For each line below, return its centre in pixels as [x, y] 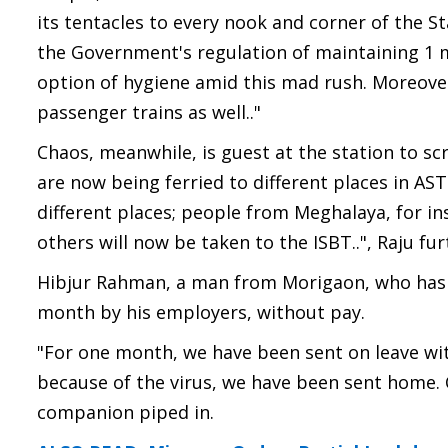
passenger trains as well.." [149, 112]
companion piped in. [125, 412]
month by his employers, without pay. [201, 312]
